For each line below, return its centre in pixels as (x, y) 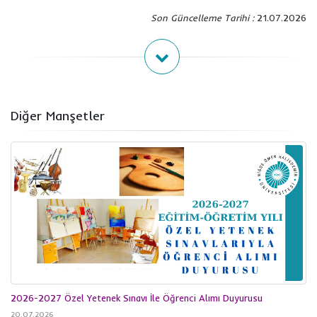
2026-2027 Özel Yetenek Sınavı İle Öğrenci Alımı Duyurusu (137, 298)
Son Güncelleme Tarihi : (202, 18)
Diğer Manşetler (58, 116)
